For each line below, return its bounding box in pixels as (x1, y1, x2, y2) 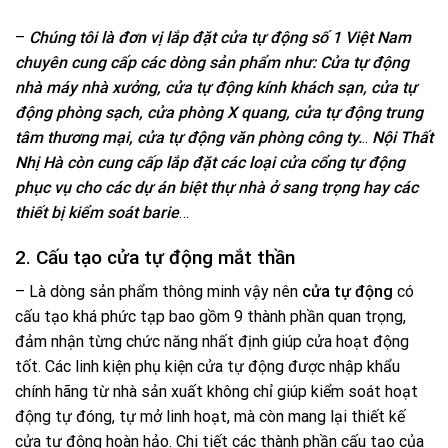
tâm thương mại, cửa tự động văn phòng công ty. (15, 128, 362, 148)
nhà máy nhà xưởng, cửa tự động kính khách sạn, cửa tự (15, 78, 417, 98)
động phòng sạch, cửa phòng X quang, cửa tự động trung (15, 103, 423, 123)
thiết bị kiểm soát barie (15, 203, 179, 223)
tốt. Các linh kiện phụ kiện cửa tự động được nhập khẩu (15, 357, 400, 377)
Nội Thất (372, 128, 433, 148)
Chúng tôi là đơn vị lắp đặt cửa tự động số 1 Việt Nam (29, 28, 411, 48)
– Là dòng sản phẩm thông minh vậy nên (15, 282, 302, 302)
